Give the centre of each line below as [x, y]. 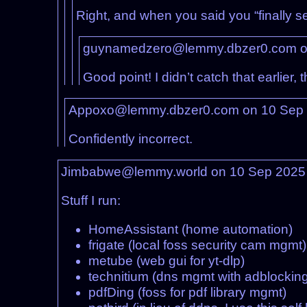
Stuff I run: [91, 201]
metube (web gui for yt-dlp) [167, 261]
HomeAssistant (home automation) [191, 230]
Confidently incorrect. [130, 138]
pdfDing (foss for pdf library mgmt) [188, 293]
